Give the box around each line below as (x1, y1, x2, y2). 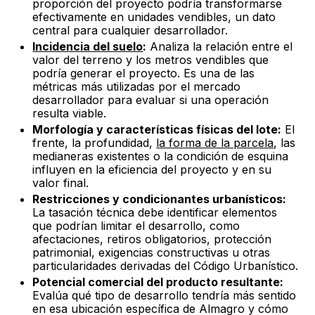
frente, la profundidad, (32, 136, 157, 150)
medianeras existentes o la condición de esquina (32, 149, 289, 163)
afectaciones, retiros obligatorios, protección (32, 232, 272, 246)
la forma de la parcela (156, 136, 274, 150)
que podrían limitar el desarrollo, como (32, 219, 240, 233)
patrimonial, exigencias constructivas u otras (32, 245, 271, 259)
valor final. (32, 176, 89, 190)
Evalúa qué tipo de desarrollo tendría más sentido (32, 288, 297, 302)
